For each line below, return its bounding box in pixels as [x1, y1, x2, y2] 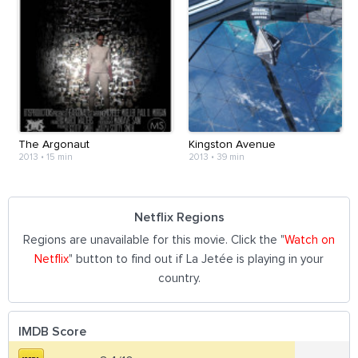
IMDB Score [18, 324, 86, 338]
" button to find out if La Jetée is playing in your [69, 253, 324, 265]
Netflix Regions [134, 210, 225, 224]
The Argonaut [18, 138, 89, 150]
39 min [216, 152, 245, 161]
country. [157, 272, 201, 284]
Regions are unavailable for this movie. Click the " [23, 233, 284, 246]
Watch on [284, 233, 335, 246]
